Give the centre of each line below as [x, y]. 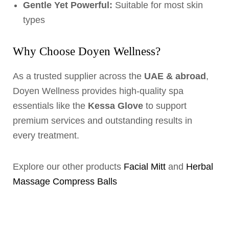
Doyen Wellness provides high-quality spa [98, 91]
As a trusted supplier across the [78, 76]
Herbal [200, 167]
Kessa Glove [116, 106]
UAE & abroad [175, 76]
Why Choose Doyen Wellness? [87, 52]
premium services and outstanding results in [102, 121]
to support [165, 106]
